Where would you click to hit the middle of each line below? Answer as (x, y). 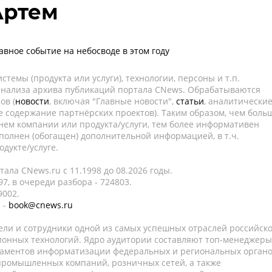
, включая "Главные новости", (113, 101)
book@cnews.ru (41, 205)
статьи (190, 101)
